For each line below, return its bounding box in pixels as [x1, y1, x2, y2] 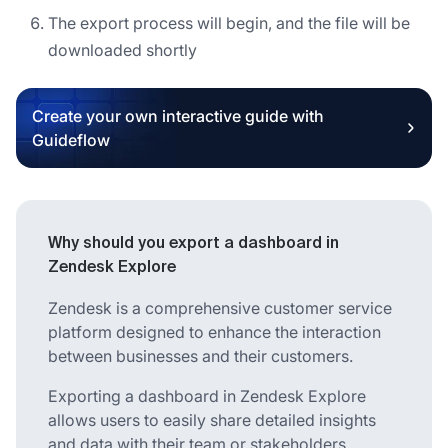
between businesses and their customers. [48, 345, 353, 366]
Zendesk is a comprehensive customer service [48, 297, 392, 318]
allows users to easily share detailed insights [48, 409, 376, 430]
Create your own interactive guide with [32, 105, 324, 126]
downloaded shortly [48, 39, 197, 60]
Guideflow [32, 129, 110, 150]
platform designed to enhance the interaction [48, 321, 381, 342]
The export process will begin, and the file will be [48, 12, 410, 33]
